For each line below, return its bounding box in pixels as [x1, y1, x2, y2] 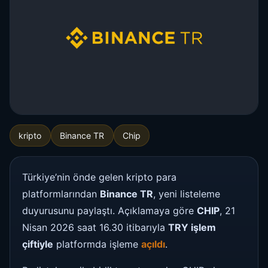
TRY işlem [168, 221, 216, 233]
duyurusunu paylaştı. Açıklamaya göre [22, 204, 197, 217]
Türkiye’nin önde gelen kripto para [22, 170, 176, 183]
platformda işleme [53, 237, 141, 250]
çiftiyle [22, 237, 53, 250]
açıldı [141, 237, 165, 250]
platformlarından [22, 187, 100, 200]
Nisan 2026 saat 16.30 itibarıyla [22, 221, 168, 233]
